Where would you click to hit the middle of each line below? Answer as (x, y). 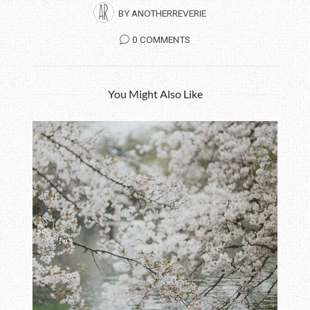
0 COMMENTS (161, 40)
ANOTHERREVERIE (169, 14)
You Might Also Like (155, 94)
